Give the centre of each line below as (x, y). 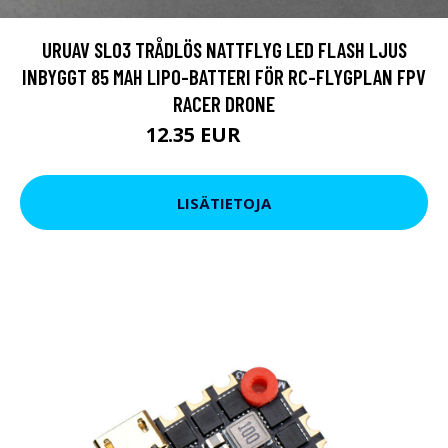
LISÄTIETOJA (224, 202)
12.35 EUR (196, 135)
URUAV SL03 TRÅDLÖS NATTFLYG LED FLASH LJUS (224, 50)
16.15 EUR (274, 138)
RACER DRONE (224, 104)
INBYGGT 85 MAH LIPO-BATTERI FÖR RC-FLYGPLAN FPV (224, 77)
